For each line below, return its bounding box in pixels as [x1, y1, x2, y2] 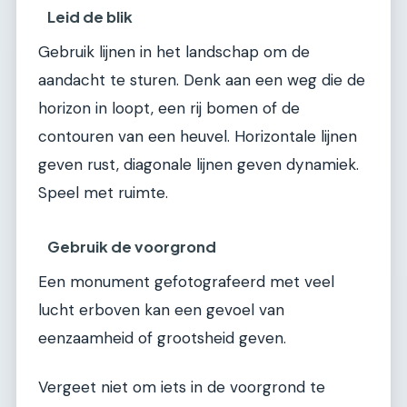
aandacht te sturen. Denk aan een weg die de [38, 69, 365, 90]
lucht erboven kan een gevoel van [38, 300, 284, 321]
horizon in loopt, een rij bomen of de [38, 97, 300, 118]
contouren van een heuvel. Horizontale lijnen [38, 125, 357, 146]
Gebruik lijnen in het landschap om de [38, 41, 310, 62]
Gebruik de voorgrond [47, 237, 217, 257]
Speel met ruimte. [38, 182, 168, 203]
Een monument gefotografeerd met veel [38, 272, 334, 293]
